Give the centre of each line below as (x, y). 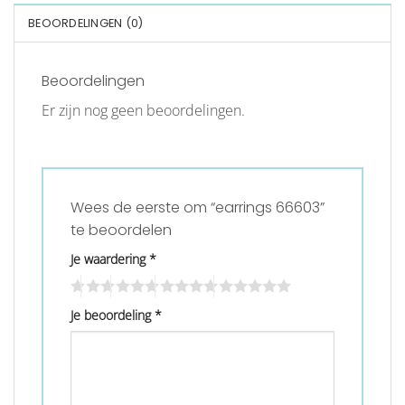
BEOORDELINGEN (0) (86, 23)
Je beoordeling (113, 316)
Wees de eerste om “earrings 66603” (198, 208)
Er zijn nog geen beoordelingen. (143, 110)
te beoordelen (123, 231)
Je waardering (110, 259)
